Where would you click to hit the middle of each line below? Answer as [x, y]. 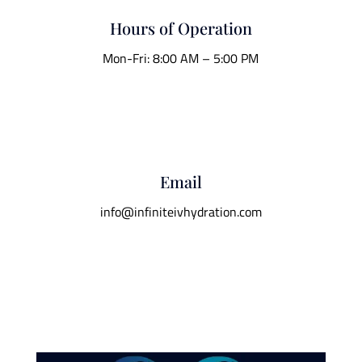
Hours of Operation [181, 28]
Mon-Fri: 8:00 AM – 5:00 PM [181, 58]
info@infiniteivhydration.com [181, 212]
